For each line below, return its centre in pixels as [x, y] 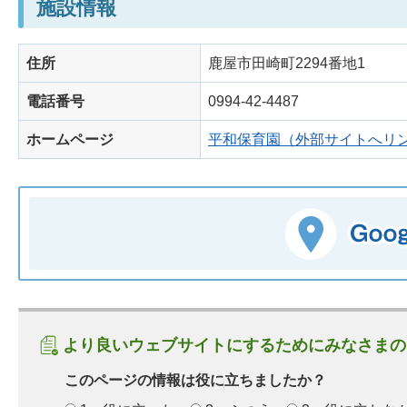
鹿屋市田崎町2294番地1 [287, 64]
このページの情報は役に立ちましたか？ [195, 381]
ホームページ [70, 140]
